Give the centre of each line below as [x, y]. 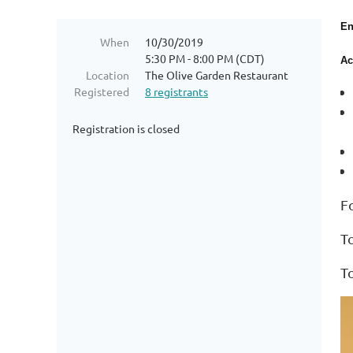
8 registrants [176, 91]
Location [108, 75]
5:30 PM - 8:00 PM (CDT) [205, 58]
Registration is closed [126, 128]
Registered [102, 91]
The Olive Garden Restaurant [217, 75]
